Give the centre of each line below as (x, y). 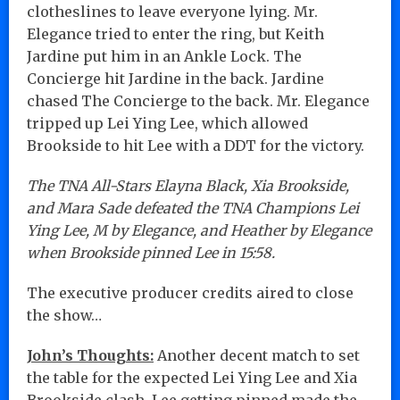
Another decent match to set (257, 355)
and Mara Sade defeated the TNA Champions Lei (193, 208)
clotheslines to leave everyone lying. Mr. (172, 11)
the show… (64, 315)
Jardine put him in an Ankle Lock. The (164, 56)
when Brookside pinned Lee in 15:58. (151, 252)
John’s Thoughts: (90, 355)
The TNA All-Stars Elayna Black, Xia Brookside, (188, 185)
